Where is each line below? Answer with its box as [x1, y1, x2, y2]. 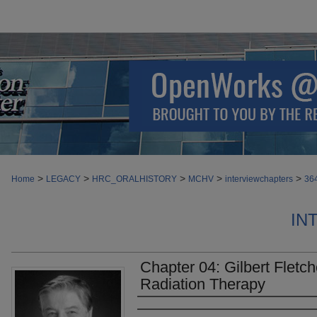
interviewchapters [225, 174, 293, 184]
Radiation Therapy [140, 275, 265, 293]
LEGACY [46, 174, 81, 184]
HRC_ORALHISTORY [92, 174, 177, 184]
